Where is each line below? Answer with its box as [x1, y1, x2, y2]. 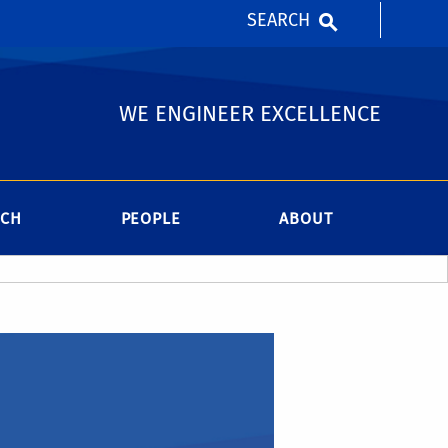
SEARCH [246, 8, 310, 31]
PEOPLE [120, 209, 181, 228]
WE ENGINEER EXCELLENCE [118, 100, 381, 127]
